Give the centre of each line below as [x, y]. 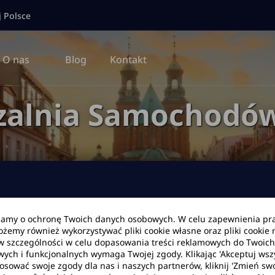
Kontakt [129, 60]
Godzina [250, 232]
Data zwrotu [110, 232]
